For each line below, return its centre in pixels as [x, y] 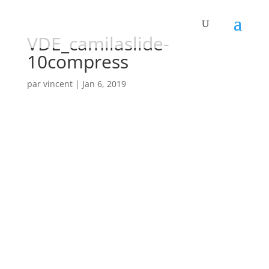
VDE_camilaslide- [98, 44]
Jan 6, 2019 [104, 84]
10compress [77, 62]
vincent [58, 84]
